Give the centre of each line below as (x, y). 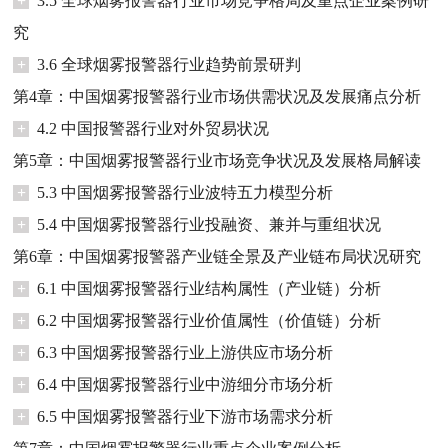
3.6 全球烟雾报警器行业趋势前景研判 (169, 64)
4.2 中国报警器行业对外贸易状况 (153, 128)
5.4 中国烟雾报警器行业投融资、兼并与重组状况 (209, 224)
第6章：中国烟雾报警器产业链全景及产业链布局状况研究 (217, 256)
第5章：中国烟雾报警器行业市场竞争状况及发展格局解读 (217, 160)
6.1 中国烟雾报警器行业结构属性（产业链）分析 (209, 288)
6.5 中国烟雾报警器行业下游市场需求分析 (185, 416)
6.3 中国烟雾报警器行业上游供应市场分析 (185, 352)
